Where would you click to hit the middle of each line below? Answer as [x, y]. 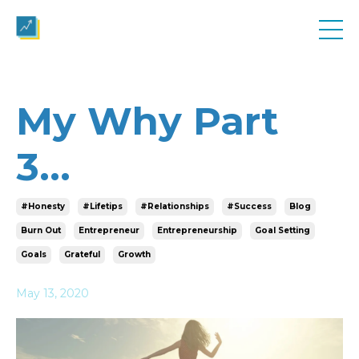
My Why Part [147, 121]
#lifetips [103, 206]
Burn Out [41, 230]
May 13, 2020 [52, 293]
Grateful [82, 254]
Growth [134, 254]
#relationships [175, 206]
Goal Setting [282, 230]
